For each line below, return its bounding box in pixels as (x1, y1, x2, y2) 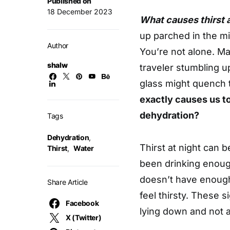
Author (47, 41, 68, 50)
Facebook (66, 199, 99, 207)
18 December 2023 (47, 7, 112, 16)
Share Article (47, 178, 88, 186)
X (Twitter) (66, 213, 102, 222)
